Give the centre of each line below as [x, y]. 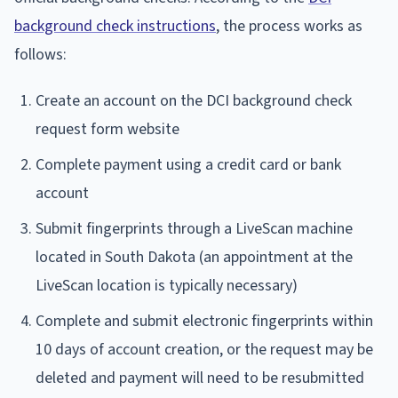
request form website [107, 129]
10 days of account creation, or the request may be [204, 349]
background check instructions [115, 26]
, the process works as [289, 26]
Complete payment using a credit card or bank [188, 164]
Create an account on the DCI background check [194, 100]
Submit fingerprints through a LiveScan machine [194, 228]
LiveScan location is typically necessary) [167, 285]
